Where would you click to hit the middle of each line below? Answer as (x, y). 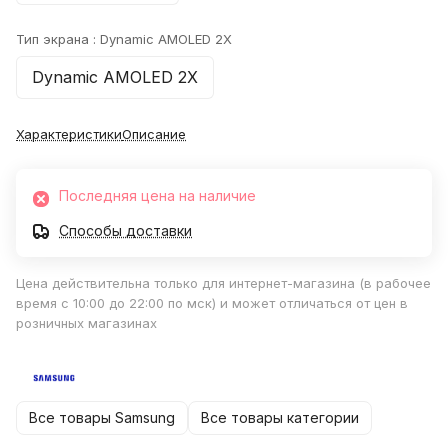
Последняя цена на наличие (157, 195)
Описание (154, 133)
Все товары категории (280, 418)
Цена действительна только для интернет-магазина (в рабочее (223, 282)
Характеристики (69, 133)
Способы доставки (125, 230)
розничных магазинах (86, 322)
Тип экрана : (58, 38)
